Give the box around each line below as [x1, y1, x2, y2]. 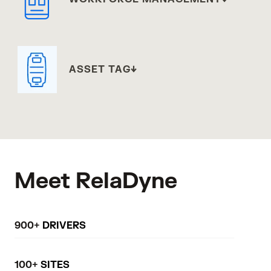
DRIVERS [40, 219, 86, 232]
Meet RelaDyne [15, 166, 177, 195]
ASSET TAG [68, 63, 131, 76]
